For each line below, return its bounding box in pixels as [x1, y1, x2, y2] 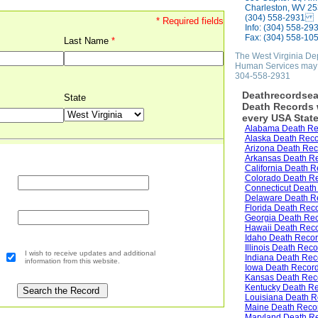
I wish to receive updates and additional [24, 249, 155, 257]
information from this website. [24, 257, 120, 265]
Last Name [63, 35, 111, 46]
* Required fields [155, 16, 224, 26]
